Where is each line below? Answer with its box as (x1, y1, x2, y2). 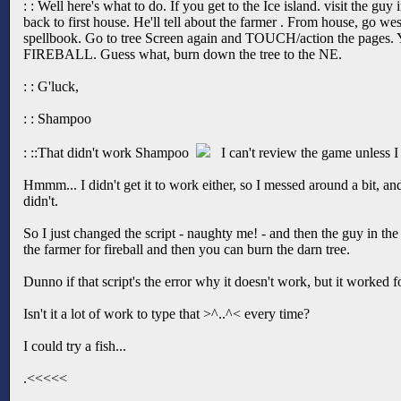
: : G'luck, (23, 78, 79, 94)
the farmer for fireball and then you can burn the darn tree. (23, 241, 350, 257)
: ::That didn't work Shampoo (23, 144, 196, 160)
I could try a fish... (23, 337, 126, 354)
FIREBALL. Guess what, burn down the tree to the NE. (23, 46, 342, 62)
